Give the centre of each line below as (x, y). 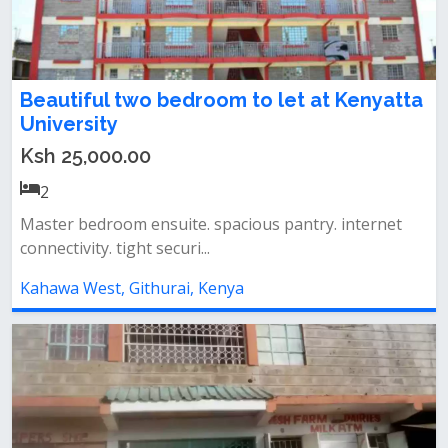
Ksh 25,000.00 (85, 156)
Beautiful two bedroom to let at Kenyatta (221, 100)
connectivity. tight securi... (115, 248)
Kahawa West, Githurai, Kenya (132, 288)
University (69, 124)
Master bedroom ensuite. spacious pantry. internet (211, 224)
